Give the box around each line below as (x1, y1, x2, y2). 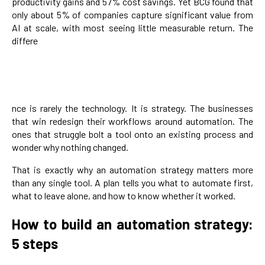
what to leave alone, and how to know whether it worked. (12, 190, 235, 202)
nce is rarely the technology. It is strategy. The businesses (12, 102, 253, 114)
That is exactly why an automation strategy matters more (12, 164, 253, 176)
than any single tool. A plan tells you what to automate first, (12, 177, 253, 189)
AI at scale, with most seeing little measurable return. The (12, 22, 253, 34)
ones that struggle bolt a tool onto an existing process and (12, 128, 253, 140)
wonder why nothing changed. (12, 141, 128, 153)
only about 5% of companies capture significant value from (12, 9, 253, 21)
